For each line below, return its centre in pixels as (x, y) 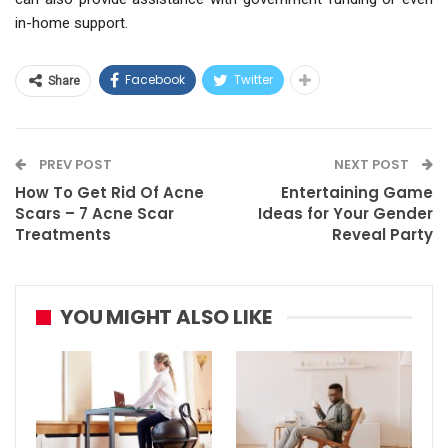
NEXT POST (373, 165)
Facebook (155, 80)
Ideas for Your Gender (345, 214)
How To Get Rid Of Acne (109, 193)
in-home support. (71, 23)
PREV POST (74, 165)
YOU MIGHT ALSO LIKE (166, 317)
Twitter (253, 80)
